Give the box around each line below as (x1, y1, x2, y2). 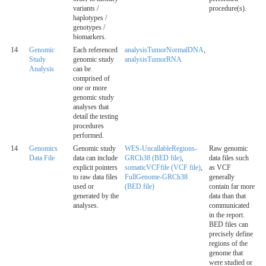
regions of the (209, 239, 248, 248)
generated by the (73, 192, 119, 201)
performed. (73, 131, 104, 140)
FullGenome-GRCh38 (125, 173, 188, 182)
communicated (209, 201, 249, 210)
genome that (209, 249, 243, 258)
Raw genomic (209, 144, 248, 153)
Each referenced (73, 46, 118, 55)
